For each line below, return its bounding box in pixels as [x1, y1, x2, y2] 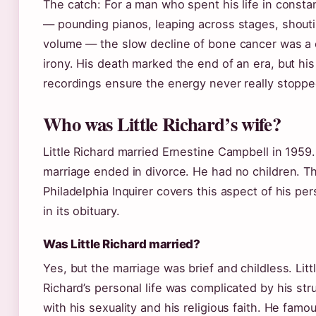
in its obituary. [43, 204, 120, 218]
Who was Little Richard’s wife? [43, 110, 281, 138]
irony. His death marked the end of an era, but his [43, 56, 315, 71]
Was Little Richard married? [43, 237, 200, 251]
